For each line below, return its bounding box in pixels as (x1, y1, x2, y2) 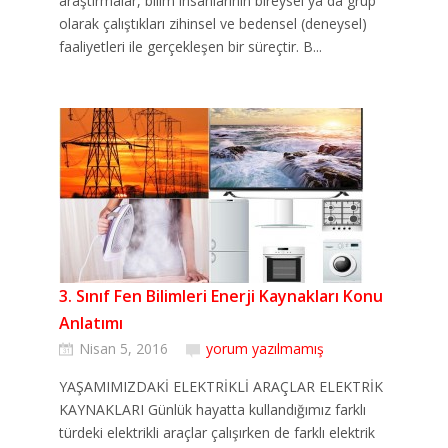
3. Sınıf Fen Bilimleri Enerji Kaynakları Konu (59, 285, 383, 307)
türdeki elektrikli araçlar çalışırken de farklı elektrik (59, 423, 375, 442)
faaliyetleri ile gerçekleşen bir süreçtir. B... (59, 37, 322, 56)
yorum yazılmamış (206, 339, 324, 358)
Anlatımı (59, 312, 123, 334)
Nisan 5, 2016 (79, 339, 168, 358)
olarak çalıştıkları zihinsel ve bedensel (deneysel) (59, 14, 367, 33)
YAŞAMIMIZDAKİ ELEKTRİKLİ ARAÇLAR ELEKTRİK (59, 377, 383, 396)
